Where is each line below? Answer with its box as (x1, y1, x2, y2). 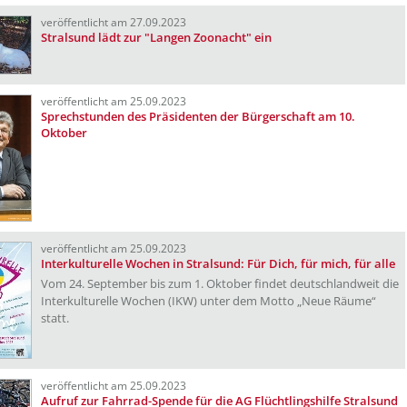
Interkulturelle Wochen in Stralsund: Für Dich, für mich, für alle (41, 255, 395, 272)
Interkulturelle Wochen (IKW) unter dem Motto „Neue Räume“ (41, 293, 376, 309)
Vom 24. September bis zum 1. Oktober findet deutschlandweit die (41, 275, 399, 292)
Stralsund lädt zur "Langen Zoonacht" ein (41, 29, 272, 45)
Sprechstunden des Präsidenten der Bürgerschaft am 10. (41, 108, 355, 124)
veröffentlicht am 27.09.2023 (41, 15, 186, 29)
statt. (41, 310, 69, 326)
